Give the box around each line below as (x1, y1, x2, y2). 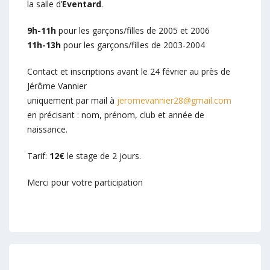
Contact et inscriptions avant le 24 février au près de (27, 65, 230, 77)
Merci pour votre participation (27, 176, 143, 188)
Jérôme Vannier (27, 80, 87, 92)
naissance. (27, 123, 67, 135)
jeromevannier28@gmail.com (117, 94, 231, 106)
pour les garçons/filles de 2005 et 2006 (56, 24, 210, 36)
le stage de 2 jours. (64, 149, 141, 162)
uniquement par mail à (27, 94, 117, 106)
